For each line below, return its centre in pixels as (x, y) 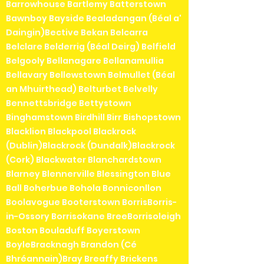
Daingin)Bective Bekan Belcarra (77, 33)
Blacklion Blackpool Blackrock (71, 132)
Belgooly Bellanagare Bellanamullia (85, 61)
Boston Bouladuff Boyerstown (73, 231)
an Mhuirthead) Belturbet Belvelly (82, 89)
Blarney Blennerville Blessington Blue (88, 174)
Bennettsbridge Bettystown (69, 103)
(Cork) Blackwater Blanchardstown (84, 160)
